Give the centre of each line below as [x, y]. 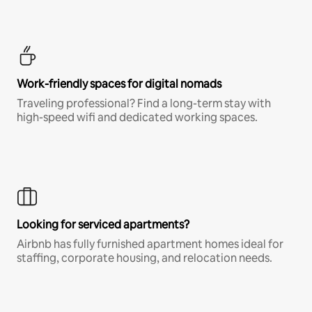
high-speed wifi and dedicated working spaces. [137, 117]
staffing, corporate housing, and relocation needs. [145, 258]
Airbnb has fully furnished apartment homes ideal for [150, 244]
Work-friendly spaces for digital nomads [119, 84]
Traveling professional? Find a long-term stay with [144, 103]
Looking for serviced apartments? [103, 224]
